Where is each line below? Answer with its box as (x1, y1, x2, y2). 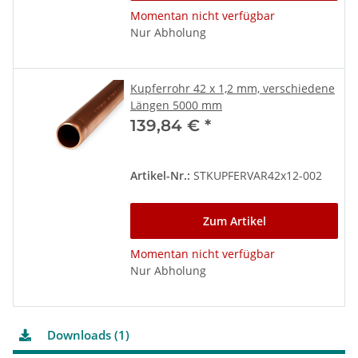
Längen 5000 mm (130, 97, 222, 113)
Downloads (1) (44, 326, 129, 343)
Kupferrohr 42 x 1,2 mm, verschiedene (130, 80, 335, 96)
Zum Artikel (202, 213, 266, 229)
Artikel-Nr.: (130, 167, 190, 183)
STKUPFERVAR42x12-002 (190, 167, 322, 183)
